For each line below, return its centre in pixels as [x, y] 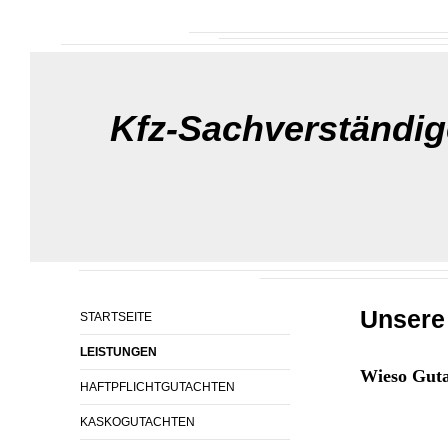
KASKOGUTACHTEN [137, 422]
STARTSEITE [116, 317]
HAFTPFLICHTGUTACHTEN [157, 387]
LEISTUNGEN [118, 352]
